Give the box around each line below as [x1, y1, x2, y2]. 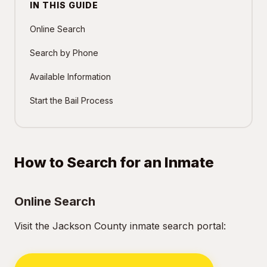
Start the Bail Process [30, 95, 113, 105]
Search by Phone [30, 48, 98, 58]
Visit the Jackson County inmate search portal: [14, 220, 226, 232]
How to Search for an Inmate [14, 154, 214, 171]
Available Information [30, 72, 111, 82]
